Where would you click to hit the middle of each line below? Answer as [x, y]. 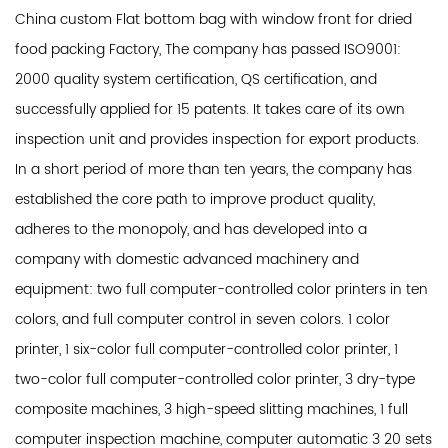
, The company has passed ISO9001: [280, 49]
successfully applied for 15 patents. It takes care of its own [210, 109]
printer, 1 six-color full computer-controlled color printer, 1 [206, 349]
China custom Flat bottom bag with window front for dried [213, 19]
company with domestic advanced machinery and [187, 259]
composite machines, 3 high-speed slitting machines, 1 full [211, 409]
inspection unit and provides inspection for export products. [217, 139]
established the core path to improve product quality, [195, 199]
